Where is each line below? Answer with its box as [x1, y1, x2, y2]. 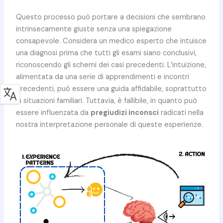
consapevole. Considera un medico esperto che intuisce [15, 36, 207, 46]
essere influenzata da [15, 108, 91, 117]
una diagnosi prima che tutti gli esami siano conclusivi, [15, 48, 197, 58]
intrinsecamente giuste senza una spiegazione [15, 24, 172, 34]
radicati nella [158, 108, 204, 117]
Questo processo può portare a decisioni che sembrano [15, 12, 206, 22]
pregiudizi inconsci [90, 108, 159, 117]
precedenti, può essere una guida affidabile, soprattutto [15, 84, 207, 94]
